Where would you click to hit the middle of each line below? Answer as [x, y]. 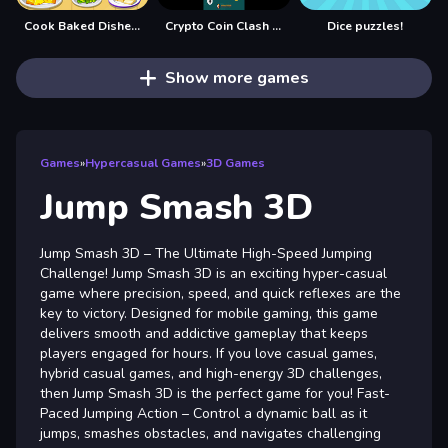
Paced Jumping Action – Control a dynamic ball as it [203, 413]
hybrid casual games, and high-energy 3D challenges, [211, 373]
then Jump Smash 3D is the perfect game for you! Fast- [215, 393]
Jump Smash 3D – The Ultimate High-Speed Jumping [206, 253]
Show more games [236, 77]
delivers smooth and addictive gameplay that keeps [204, 333]
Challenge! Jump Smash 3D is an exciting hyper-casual [213, 273]
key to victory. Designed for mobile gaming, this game [209, 313]
